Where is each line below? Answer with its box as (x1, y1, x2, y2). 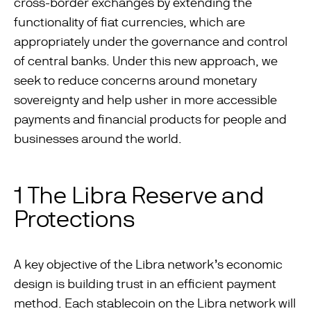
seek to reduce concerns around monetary (14, 73, 257, 87)
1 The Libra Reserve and (14, 181, 264, 209)
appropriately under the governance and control (14, 34, 287, 49)
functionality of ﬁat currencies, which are (14, 15, 245, 29)
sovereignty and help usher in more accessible (14, 92, 277, 107)
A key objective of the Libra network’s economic (14, 257, 283, 271)
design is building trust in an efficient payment (14, 276, 276, 291)
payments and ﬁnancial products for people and (14, 112, 287, 126)
